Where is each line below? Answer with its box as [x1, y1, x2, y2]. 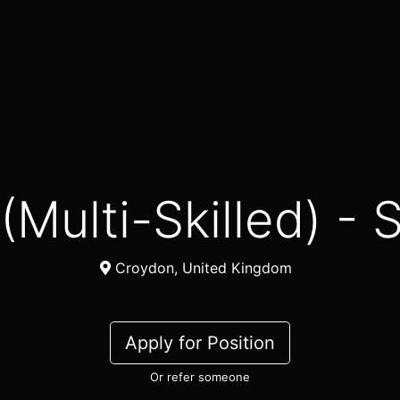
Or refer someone [150, 370, 250, 385]
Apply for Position [125, 332, 275, 354]
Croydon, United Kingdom [110, 259, 292, 278]
